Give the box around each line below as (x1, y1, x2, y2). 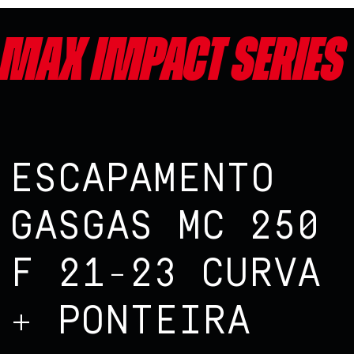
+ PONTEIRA (9, 299, 250, 344)
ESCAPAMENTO (9, 156, 275, 201)
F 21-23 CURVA (9, 251, 321, 296)
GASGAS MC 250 (9, 204, 320, 249)
